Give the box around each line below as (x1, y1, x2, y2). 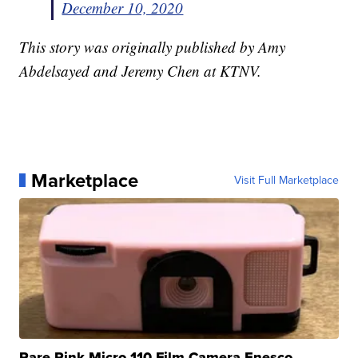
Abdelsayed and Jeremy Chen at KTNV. (19, 60, 262, 81)
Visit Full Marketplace (233, 171, 339, 189)
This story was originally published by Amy (19, 36, 286, 57)
